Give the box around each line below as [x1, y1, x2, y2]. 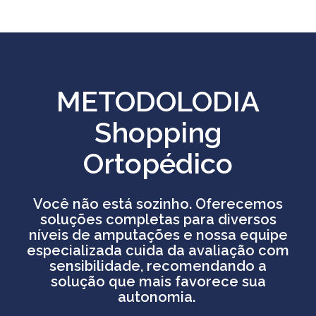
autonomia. [117, 288, 199, 306]
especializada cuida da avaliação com [27, 242, 289, 260]
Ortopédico [83, 147, 233, 181]
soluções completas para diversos [39, 211, 276, 229]
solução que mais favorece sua [50, 273, 266, 291]
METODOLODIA [56, 85, 260, 119]
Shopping [94, 116, 222, 150]
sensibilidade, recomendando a [49, 257, 267, 275]
